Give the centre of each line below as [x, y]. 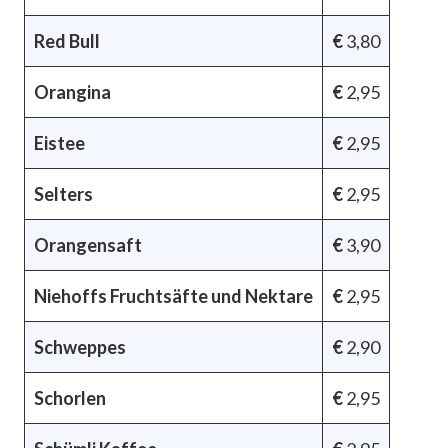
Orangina [72, 91]
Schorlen [70, 397]
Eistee [59, 142]
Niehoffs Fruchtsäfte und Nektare [173, 295]
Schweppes [80, 346]
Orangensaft [88, 244]
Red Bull [67, 40]
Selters [63, 193]
